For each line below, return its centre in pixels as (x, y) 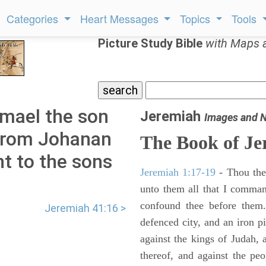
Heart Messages (121, 18)
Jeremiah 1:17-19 (178, 172)
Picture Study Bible (152, 43)
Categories (34, 18)
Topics (197, 18)
